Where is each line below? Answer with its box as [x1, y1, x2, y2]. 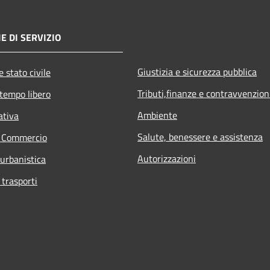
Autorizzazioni [137, 151, 196, 166]
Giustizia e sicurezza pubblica [137, 64, 257, 79]
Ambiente [137, 108, 177, 122]
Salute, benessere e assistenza [137, 130, 263, 144]
